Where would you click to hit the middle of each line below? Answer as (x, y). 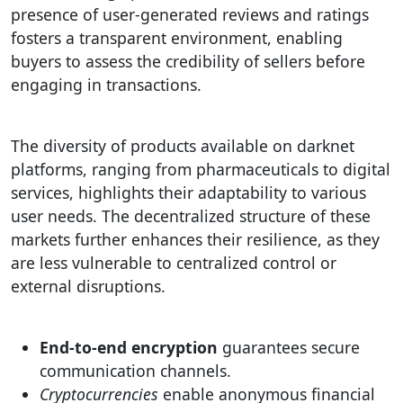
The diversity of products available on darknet (183, 146)
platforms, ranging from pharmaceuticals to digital (201, 169)
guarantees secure (289, 347)
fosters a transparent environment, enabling (177, 38)
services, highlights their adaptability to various (188, 193)
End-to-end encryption (129, 347)
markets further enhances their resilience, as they (195, 239)
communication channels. (135, 371)
